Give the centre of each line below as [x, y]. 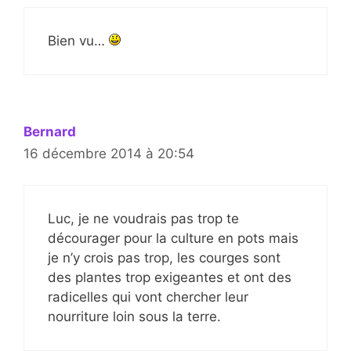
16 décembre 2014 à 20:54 [109, 153]
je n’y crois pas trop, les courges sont [164, 258]
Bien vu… [78, 40]
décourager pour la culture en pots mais [173, 239]
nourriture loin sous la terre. [134, 317]
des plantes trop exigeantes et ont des [170, 278]
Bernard [50, 131]
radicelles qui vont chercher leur [148, 297]
